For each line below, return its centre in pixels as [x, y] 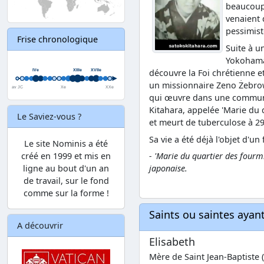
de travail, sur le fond [66, 180]
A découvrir [40, 225]
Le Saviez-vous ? [49, 116]
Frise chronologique [57, 39]
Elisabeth [172, 242]
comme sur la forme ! [66, 193]
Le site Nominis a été [66, 143]
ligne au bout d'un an [66, 168]
